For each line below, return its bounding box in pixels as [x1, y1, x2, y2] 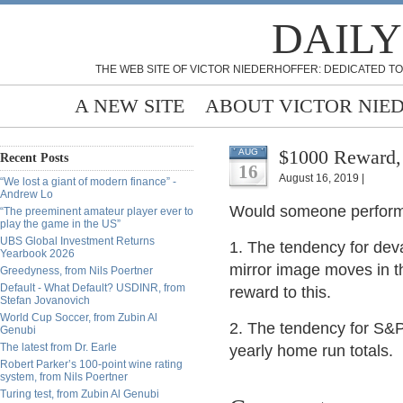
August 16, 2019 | [279, 172, 364, 184]
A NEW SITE [75, 94, 184, 117]
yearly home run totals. [229, 342, 393, 360]
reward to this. [229, 283, 331, 301]
